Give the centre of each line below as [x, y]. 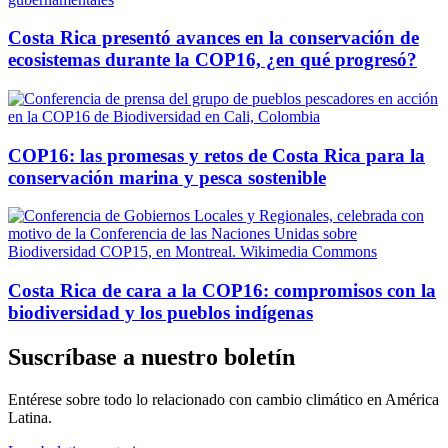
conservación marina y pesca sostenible [167, 177]
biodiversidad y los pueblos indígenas [160, 313]
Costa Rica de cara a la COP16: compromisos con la [222, 291]
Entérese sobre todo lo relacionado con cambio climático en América [223, 399]
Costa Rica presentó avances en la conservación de [213, 38]
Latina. [30, 417]
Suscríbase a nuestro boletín [151, 357]
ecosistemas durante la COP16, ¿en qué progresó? [212, 60]
